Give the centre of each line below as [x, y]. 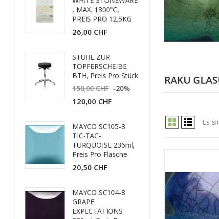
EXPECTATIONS [98, 211]
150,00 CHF [90, 88]
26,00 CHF [90, 32]
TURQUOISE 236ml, [104, 145]
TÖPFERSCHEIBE [99, 66]
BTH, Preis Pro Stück [105, 76]
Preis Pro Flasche [100, 154]
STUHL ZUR [91, 57]
